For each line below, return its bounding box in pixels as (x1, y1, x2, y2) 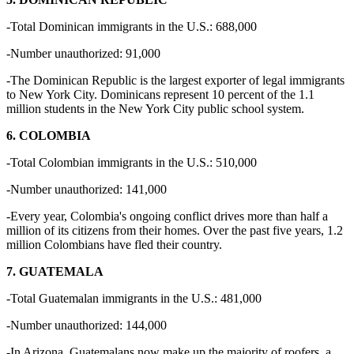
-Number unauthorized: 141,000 (6, 183, 167, 197)
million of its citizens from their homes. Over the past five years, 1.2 (6, 224, 343, 238)
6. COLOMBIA (6, 129, 91, 143)
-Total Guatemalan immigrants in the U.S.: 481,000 (6, 292, 262, 306)
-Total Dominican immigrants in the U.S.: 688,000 (6, 20, 257, 34)
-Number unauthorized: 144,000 (6, 318, 167, 333)
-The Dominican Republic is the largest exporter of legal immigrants (6, 73, 345, 88)
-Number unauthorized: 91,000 (6, 47, 160, 61)
